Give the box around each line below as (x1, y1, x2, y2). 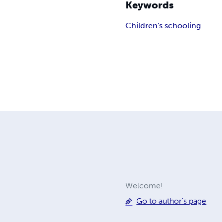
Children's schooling (125, 21, 201, 31)
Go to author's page (136, 196, 207, 206)
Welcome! (125, 181, 164, 191)
